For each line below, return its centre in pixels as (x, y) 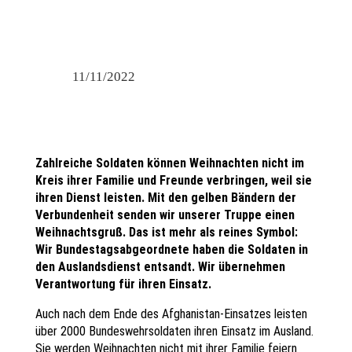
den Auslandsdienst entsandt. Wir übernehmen (160, 266)
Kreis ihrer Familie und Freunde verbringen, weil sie (173, 180)
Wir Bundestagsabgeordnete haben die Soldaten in (171, 249)
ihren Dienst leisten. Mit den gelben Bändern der (165, 197)
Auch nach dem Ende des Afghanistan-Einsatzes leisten (171, 313)
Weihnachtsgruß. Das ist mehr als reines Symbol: (166, 232)
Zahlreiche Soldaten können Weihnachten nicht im (169, 163)
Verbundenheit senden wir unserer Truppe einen (165, 214)
